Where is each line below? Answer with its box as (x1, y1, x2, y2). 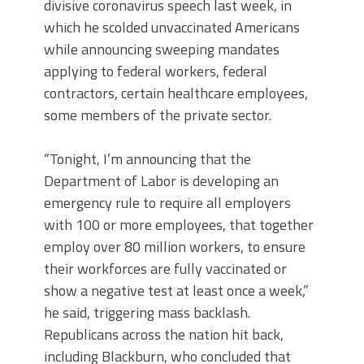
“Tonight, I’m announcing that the (44, 148, 251, 170)
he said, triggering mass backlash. (44, 301, 250, 323)
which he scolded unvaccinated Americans (44, 16, 300, 38)
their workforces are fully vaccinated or (44, 258, 287, 279)
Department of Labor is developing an (44, 170, 279, 192)
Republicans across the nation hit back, (44, 323, 284, 345)
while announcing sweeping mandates (44, 38, 279, 60)
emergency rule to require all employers (44, 192, 291, 214)
